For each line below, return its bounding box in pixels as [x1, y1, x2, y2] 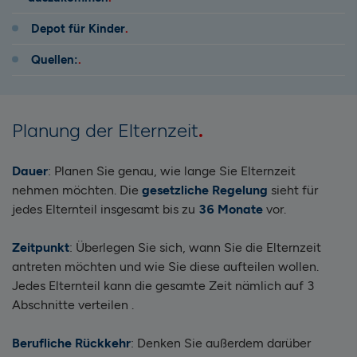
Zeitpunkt [12, 239, 69, 255]
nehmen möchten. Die [12, 182, 142, 198]
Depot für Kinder [31, 21, 125, 36]
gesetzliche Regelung [142, 182, 268, 198]
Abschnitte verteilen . [12, 296, 134, 312]
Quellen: [31, 52, 78, 67]
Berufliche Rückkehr [12, 335, 131, 351]
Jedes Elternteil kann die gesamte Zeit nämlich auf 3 [12, 277, 315, 293]
